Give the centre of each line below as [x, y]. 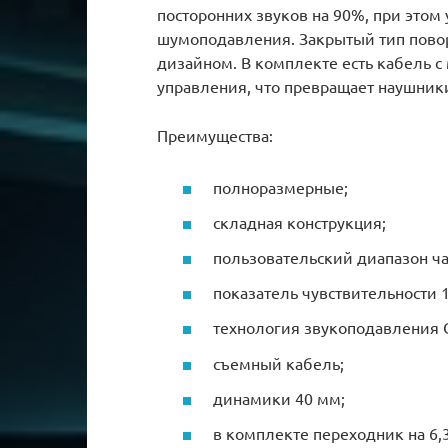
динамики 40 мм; [279, 397]
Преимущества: [215, 135]
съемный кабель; [278, 362]
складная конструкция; [299, 221]
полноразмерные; [280, 186]
